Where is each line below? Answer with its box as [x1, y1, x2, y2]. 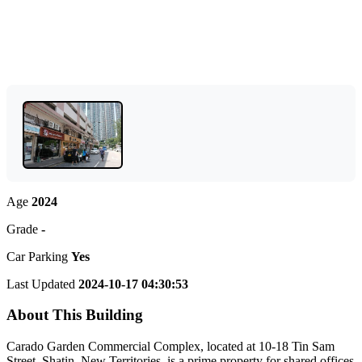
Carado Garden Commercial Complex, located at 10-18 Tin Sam [6, 339, 335, 353]
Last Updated [6, 276, 78, 291]
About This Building [6, 306, 143, 324]
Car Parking [6, 249, 71, 263]
